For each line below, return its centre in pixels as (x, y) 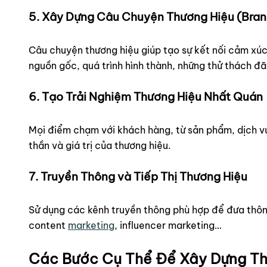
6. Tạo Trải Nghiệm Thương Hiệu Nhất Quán (146, 96)
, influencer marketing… (168, 226)
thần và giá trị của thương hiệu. (100, 145)
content (48, 226)
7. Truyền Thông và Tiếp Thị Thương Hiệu (138, 176)
